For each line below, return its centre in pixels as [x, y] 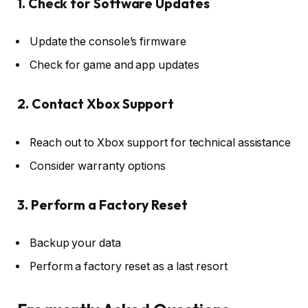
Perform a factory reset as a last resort [129, 267]
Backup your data [75, 243]
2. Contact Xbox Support [96, 104]
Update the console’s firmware [108, 42]
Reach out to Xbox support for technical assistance [161, 142]
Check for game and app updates [114, 65]
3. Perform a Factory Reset [102, 205]
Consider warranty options [98, 166]
